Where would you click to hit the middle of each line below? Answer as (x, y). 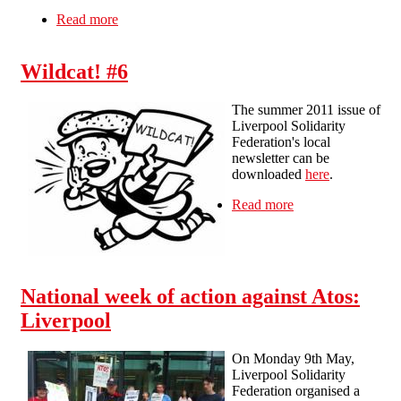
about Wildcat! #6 (344, 205)
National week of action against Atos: (190, 297)
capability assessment (178, 36)
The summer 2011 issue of (306, 110)
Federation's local (281, 142)
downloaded (269, 175)
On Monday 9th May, (293, 359)
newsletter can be (281, 158)
